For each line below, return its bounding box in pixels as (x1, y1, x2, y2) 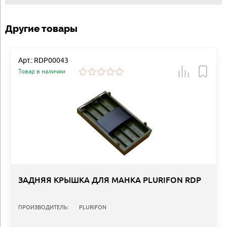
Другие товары (5, 23, 78, 34)
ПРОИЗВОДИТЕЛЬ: (18, 204, 69, 210)
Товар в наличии (18, 67, 65, 75)
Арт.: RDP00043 (18, 56, 68, 65)
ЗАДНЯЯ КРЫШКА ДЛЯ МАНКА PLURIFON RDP (18, 175, 201, 186)
